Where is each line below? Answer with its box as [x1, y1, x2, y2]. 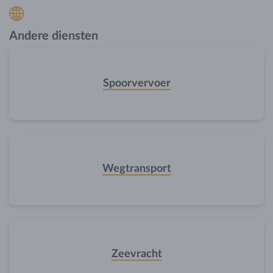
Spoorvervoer [102, 78, 171, 89]
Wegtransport [102, 163, 171, 174]
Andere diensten [9, 30, 98, 42]
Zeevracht [111, 249, 162, 260]
